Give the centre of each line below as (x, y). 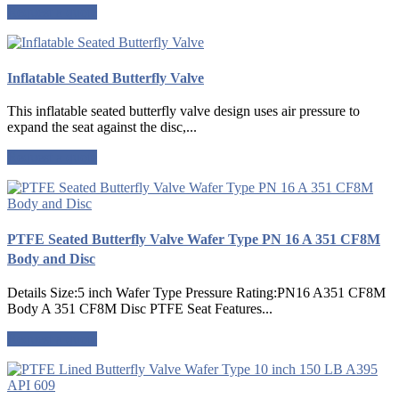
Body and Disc (51, 258)
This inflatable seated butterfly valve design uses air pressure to (183, 111)
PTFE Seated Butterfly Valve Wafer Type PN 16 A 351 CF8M (194, 239)
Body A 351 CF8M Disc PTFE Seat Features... (140, 308)
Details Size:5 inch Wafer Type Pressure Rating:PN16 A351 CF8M (196, 292)
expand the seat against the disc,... (102, 127)
